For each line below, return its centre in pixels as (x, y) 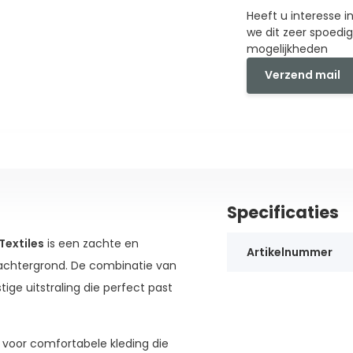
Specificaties (282, 212)
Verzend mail (303, 75)
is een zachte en (91, 243)
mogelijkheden (288, 48)
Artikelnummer (289, 252)
